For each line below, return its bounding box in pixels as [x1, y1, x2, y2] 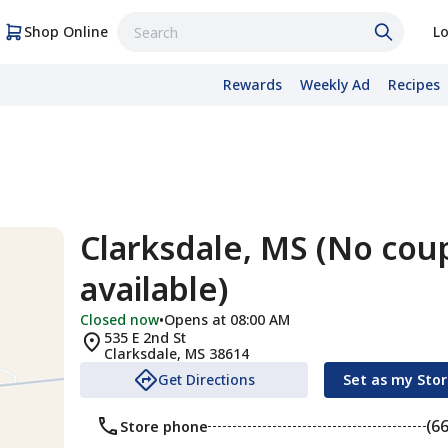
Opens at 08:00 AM [164, 310, 290, 329]
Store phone [120, 416, 208, 436]
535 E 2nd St [104, 328, 186, 347]
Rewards [223, 75, 282, 94]
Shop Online [24, 22, 108, 41]
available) [80, 267, 228, 310]
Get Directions [157, 370, 255, 389]
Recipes [388, 75, 440, 94]
